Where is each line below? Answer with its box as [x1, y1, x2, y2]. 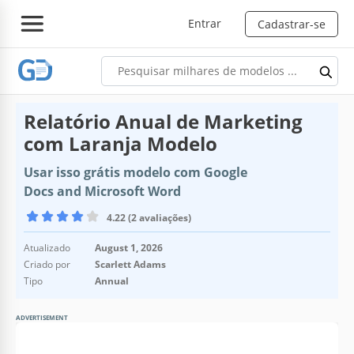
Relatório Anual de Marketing [24, 107, 303, 134]
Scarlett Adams [95, 257, 166, 271]
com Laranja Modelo [24, 130, 217, 156]
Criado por [24, 257, 70, 271]
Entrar [188, 15, 221, 31]
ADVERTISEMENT [16, 312, 68, 322]
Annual [95, 273, 129, 288]
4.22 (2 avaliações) [107, 210, 191, 224]
